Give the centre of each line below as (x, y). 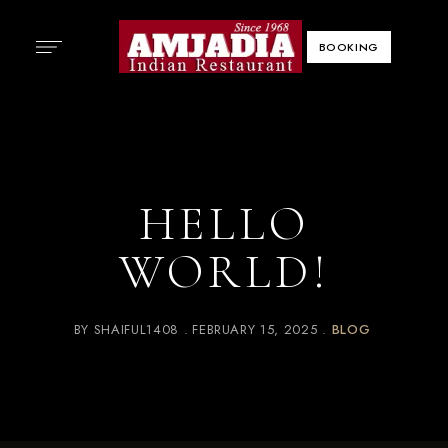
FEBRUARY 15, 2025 (257, 329)
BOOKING (348, 46)
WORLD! (224, 272)
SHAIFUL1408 (136, 329)
